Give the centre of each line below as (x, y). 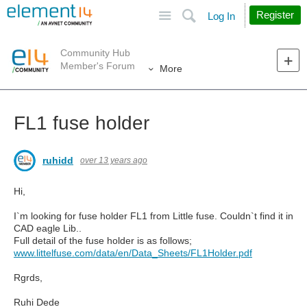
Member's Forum (98, 65)
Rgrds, (28, 278)
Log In (221, 16)
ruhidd (58, 160)
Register (275, 15)
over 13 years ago (114, 160)
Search (240, 10)
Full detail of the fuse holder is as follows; (103, 241)
